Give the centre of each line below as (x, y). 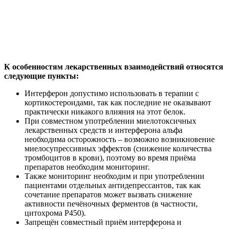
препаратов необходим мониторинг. (87, 167)
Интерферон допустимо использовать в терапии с (112, 93)
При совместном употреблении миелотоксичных (110, 121)
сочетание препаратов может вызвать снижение (108, 194)
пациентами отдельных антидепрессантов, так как (113, 185)
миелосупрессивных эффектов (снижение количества (118, 148)
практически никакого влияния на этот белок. (105, 111)
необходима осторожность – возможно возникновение (120, 139)
